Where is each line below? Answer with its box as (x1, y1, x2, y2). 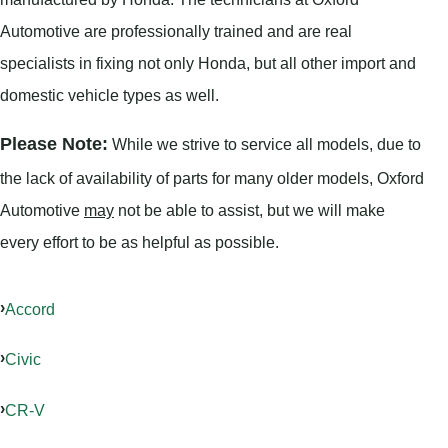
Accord (5, 299, 55, 318)
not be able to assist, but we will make (114, 201, 385, 220)
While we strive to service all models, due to (108, 135, 421, 154)
